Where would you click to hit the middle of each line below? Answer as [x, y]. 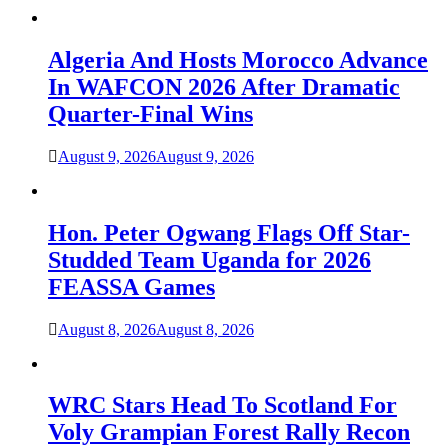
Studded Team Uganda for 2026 [209, 259]
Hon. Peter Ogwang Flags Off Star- [229, 232]
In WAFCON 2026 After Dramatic [224, 86]
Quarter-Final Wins [150, 113]
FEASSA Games [131, 286]
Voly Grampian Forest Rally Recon [229, 432]
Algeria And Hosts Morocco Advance [238, 59]
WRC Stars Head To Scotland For [222, 405]
